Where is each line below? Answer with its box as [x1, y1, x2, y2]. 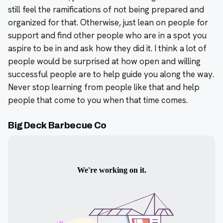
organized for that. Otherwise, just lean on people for [8, 16, 208, 28]
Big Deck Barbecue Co [8, 120, 107, 130]
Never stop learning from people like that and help [8, 81, 200, 93]
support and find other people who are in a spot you [8, 29, 207, 41]
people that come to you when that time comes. [8, 94, 188, 106]
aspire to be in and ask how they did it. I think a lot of [8, 42, 207, 54]
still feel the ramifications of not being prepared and [8, 3, 204, 15]
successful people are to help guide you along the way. [8, 68, 214, 80]
